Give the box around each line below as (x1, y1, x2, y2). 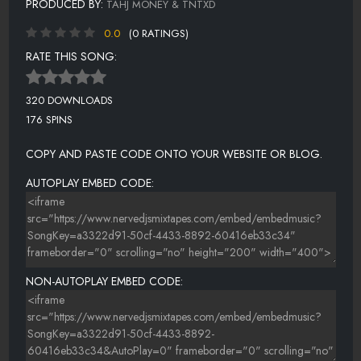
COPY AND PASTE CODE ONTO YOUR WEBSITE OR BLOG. (25, 146, 322, 163)
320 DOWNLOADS (25, 92, 113, 108)
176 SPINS (25, 112, 73, 128)
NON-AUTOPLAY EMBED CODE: (25, 273, 183, 290)
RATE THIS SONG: (25, 48, 117, 64)
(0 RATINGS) (128, 25, 189, 41)
